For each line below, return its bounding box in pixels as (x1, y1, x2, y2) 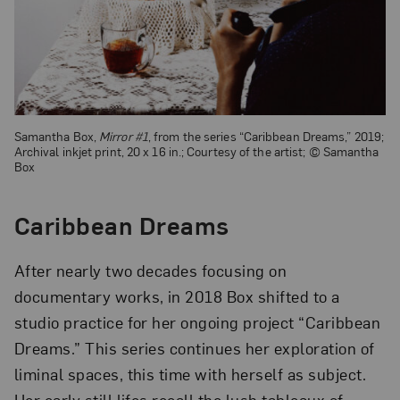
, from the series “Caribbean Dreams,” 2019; (147, 127, 385, 144)
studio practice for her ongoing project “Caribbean (13, 312, 381, 333)
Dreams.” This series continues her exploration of (13, 337, 375, 359)
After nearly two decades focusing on (13, 260, 287, 281)
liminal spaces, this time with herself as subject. (13, 363, 367, 385)
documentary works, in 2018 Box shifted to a (13, 286, 340, 307)
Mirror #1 (99, 127, 148, 144)
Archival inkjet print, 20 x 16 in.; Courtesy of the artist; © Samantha (13, 142, 379, 159)
